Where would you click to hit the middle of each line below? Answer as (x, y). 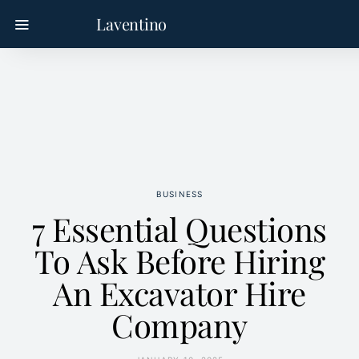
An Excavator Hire (179, 293)
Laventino (131, 24)
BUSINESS (179, 194)
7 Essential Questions (179, 229)
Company (179, 325)
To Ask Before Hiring (179, 261)
